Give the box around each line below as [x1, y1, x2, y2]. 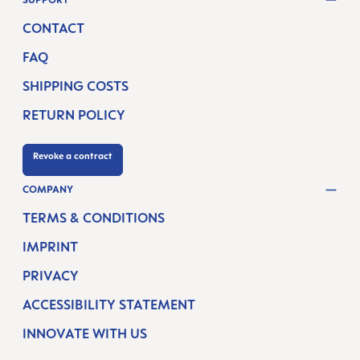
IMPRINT [22, 239, 78, 256]
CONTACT [22, 19, 84, 36]
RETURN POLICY [22, 106, 125, 123]
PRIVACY [22, 268, 79, 284]
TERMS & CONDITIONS [22, 210, 165, 227]
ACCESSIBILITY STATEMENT [22, 297, 195, 313]
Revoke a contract [33, 149, 112, 162]
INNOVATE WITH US [22, 325, 147, 342]
